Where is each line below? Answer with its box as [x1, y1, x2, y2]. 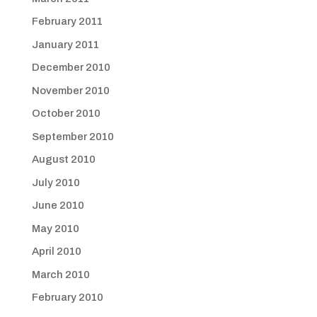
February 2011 [31, 16, 103, 27]
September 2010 [31, 130, 114, 142]
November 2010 [31, 84, 110, 96]
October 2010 [31, 108, 100, 119]
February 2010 [31, 292, 103, 303]
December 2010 [31, 62, 110, 73]
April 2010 [31, 246, 81, 257]
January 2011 [31, 38, 99, 50]
